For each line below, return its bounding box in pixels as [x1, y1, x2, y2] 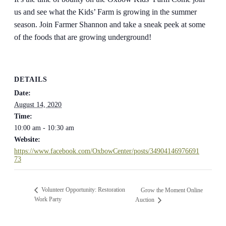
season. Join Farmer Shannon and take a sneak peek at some [14, 20, 205, 29]
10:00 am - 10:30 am [14, 124, 74, 132]
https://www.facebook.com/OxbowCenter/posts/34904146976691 [14, 147, 199, 155]
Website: [14, 135, 40, 143]
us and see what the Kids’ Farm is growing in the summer [14, 8, 197, 16]
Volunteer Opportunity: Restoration [40, 186, 125, 194]
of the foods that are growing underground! [14, 33, 153, 41]
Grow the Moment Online [141, 187, 203, 194]
